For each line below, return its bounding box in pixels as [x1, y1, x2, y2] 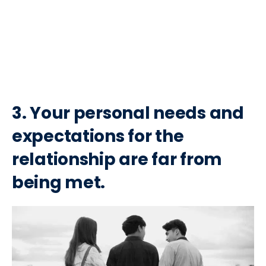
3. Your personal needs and [12, 101, 244, 125]
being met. [12, 170, 106, 194]
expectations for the [12, 124, 184, 148]
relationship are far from [12, 147, 222, 171]
